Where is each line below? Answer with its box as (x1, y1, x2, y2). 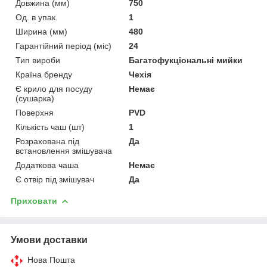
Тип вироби (15, 55, 60, 65)
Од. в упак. (15, 12, 58, 22)
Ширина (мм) (15, 26, 67, 36)
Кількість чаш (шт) (15, 122, 85, 132)
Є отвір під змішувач (15, 174, 94, 184)
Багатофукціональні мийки (129, 55, 243, 65)
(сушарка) (15, 93, 54, 103)
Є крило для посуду (15, 83, 92, 94)
